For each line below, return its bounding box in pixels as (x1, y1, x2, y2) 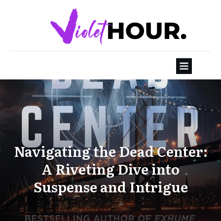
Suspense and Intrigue (33, 176, 188, 197)
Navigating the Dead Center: (13, 141, 208, 162)
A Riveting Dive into (41, 158, 180, 180)
